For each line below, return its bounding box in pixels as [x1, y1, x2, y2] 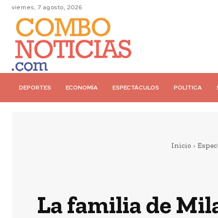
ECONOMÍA [66, 84, 98, 91]
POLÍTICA [174, 84, 202, 91]
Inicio [171, 141, 191, 150]
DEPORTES [19, 84, 51, 91]
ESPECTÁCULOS [112, 84, 159, 91]
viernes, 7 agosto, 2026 [12, 3, 82, 11]
